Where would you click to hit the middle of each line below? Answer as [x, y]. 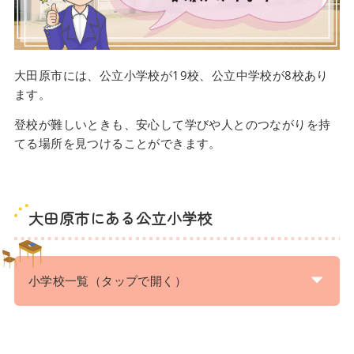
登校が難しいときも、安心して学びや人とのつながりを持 [172, 124]
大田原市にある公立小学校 [120, 218]
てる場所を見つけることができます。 [117, 143]
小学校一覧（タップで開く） [107, 280]
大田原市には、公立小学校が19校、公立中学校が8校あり [171, 75]
